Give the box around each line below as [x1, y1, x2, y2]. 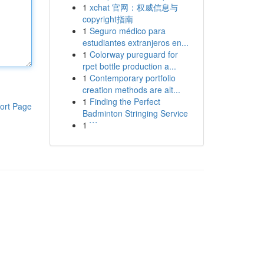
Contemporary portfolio [89, 72, 176, 84]
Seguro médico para [89, 25, 166, 37]
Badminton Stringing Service [82, 107, 188, 119]
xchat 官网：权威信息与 [89, 1, 178, 13]
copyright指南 [82, 13, 133, 25]
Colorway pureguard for [89, 48, 178, 60]
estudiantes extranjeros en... [82, 37, 189, 48]
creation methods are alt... [82, 84, 180, 95]
